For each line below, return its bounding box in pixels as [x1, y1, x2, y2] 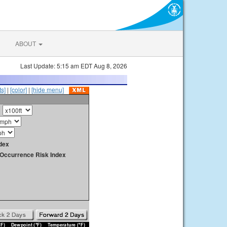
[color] [10, 85, 27, 94]
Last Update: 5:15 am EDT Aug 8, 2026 [20, 61, 127, 70]
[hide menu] [31, 85, 64, 94]
